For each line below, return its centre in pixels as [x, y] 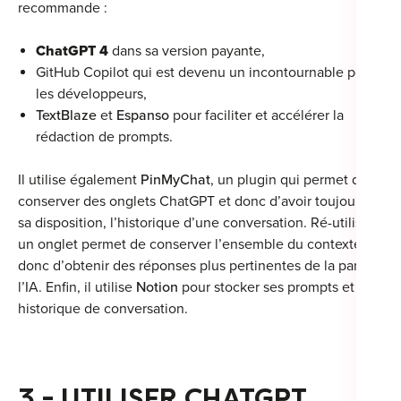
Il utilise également [79, 180]
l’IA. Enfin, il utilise [77, 288]
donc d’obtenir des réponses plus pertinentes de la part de [200, 266]
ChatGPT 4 [72, 51]
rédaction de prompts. [106, 137]
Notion [157, 288]
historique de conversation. [103, 309]
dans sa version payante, [190, 51]
